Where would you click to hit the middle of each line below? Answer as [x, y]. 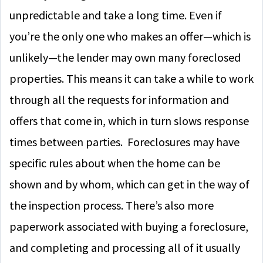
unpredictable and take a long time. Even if [116, 15]
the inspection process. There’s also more [112, 205]
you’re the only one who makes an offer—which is [130, 36]
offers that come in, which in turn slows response [129, 121]
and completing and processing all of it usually [125, 247]
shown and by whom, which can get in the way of [129, 184]
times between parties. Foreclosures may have [124, 142]
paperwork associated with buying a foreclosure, [129, 226]
